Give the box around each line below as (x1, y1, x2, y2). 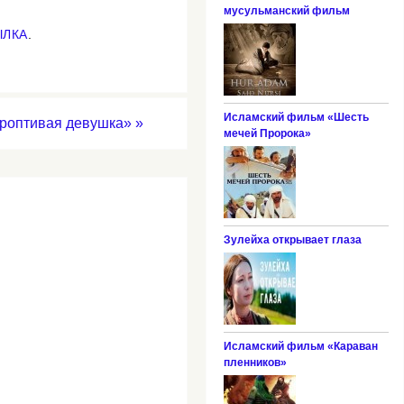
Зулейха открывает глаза (223, 233, 362, 246)
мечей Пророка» (223, 126, 311, 140)
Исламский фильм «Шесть (223, 110, 369, 124)
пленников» (223, 355, 287, 369)
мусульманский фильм (223, 4, 350, 17)
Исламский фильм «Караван (223, 339, 378, 353)
